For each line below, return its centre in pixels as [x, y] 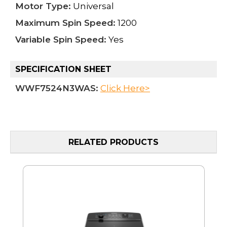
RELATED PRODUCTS [113, 142]
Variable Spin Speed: [61, 39]
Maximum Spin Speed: [65, 23]
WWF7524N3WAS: [57, 88]
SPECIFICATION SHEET [63, 69]
